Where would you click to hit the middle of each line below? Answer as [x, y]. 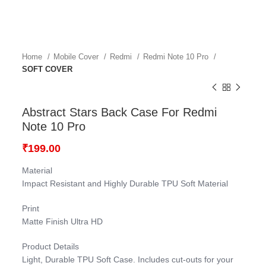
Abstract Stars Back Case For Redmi [120, 112]
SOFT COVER [47, 69]
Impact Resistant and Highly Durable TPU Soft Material [125, 183]
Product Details [51, 246]
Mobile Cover [77, 57]
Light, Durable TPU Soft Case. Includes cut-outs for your [128, 259]
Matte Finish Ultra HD [63, 221]
